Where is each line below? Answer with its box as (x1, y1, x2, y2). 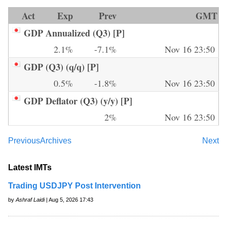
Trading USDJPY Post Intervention (8, 181, 141, 190)
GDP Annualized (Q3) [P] (24, 26, 125, 40)
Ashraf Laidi (16, 196, 45, 203)
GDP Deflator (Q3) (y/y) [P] (24, 94, 132, 107)
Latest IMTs (8, 163, 52, 172)
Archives (40, 136, 71, 145)
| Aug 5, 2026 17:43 (45, 196, 93, 203)
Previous (8, 136, 40, 145)
